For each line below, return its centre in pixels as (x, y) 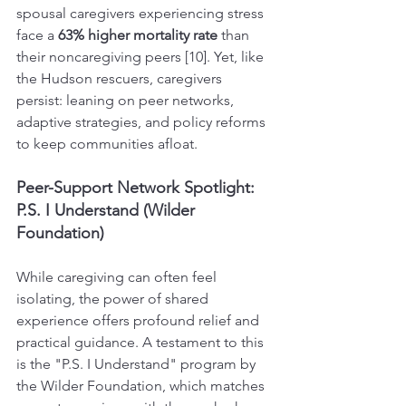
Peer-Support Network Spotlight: (138, 187)
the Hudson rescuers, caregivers (121, 78)
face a (37, 34)
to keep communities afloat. (107, 143)
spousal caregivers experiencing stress (142, 13)
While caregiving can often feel (118, 276)
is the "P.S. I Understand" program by (138, 363)
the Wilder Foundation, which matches (142, 385)
